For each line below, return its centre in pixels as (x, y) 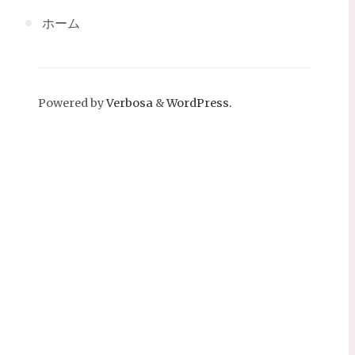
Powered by (71, 103)
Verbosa (128, 103)
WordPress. (199, 103)
